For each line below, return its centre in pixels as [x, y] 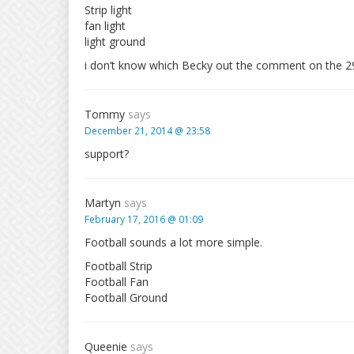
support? [107, 154]
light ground [115, 41]
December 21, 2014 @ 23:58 [147, 130]
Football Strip [119, 266]
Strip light [108, 10]
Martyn [104, 203]
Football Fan [117, 282]
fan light [105, 26]
